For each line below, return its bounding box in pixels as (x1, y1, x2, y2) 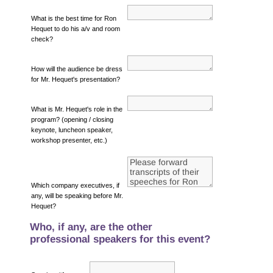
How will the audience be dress (30, 65, 122, 73)
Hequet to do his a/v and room (30, 24, 120, 32)
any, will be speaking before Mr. (30, 191, 123, 199)
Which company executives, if (30, 181, 119, 189)
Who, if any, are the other (29, 221, 152, 233)
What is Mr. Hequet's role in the (30, 105, 122, 113)
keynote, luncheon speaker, (30, 126, 113, 133)
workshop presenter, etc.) (30, 136, 107, 144)
